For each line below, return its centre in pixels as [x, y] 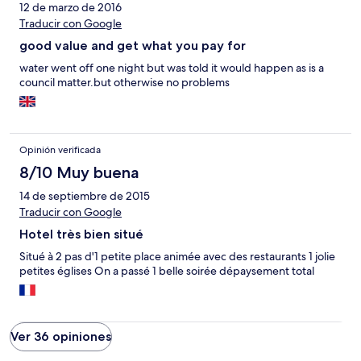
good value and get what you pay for [133, 46]
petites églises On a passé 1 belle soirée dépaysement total [167, 271]
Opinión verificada [60, 150]
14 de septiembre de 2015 [85, 196]
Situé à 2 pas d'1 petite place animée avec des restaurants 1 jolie [177, 257]
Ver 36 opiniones [61, 337]
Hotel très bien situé [81, 234]
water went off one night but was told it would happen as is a [172, 68]
